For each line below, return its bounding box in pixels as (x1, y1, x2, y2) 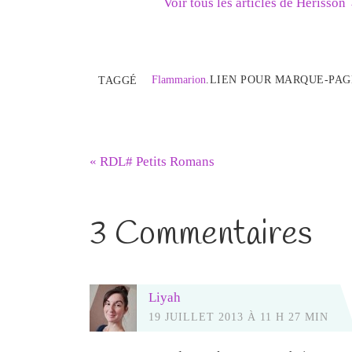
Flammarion (151, 72, 206, 86)
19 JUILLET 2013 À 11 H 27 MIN (148, 310, 328, 324)
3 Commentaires (90, 211, 312, 257)
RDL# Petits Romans (97, 153, 214, 169)
